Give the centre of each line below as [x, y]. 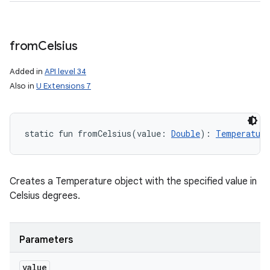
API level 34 [65, 71]
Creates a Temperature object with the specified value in [133, 181]
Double [186, 133]
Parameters [46, 240]
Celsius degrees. [45, 196]
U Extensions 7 [64, 86]
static [39, 133]
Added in [27, 71]
